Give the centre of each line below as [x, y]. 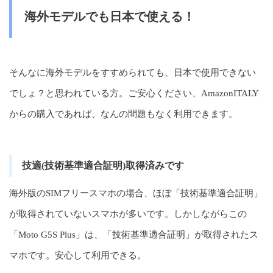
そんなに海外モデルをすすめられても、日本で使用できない [133, 73]
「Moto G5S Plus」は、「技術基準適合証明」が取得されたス [134, 235]
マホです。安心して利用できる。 [78, 255]
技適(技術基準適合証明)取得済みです [103, 165]
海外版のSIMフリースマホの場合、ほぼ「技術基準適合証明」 [136, 193]
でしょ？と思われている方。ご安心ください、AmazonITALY [134, 93]
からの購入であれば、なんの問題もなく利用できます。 [123, 114]
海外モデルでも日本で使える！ [110, 16]
